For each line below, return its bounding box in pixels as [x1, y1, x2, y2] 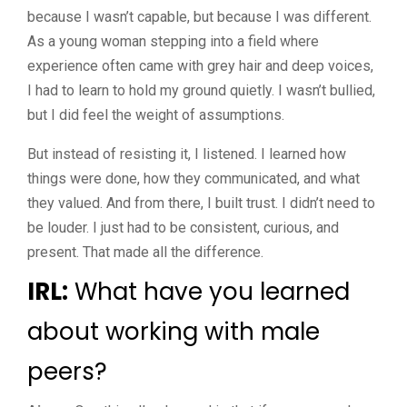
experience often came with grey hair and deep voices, [27, 56, 373, 74]
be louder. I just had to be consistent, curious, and [27, 218, 339, 236]
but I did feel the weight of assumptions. [27, 105, 284, 124]
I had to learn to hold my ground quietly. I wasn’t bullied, [27, 81, 375, 99]
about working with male [27, 314, 320, 348]
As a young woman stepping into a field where [27, 32, 319, 50]
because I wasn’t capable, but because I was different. [27, 7, 372, 25]
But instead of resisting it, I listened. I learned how [27, 144, 346, 163]
